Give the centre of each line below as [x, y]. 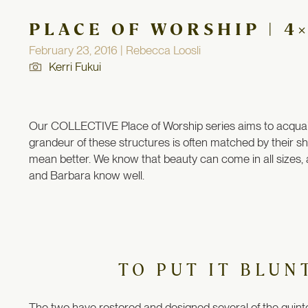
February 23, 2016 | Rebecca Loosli [115, 51]
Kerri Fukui [75, 67]
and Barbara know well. [87, 176]
